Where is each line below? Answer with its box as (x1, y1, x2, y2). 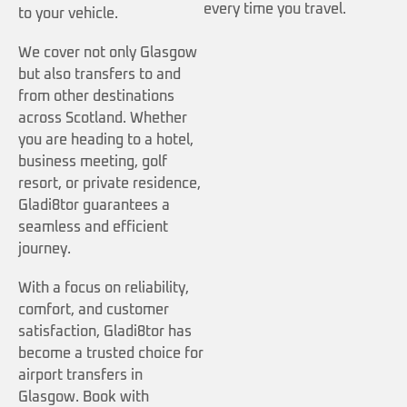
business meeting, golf (18, 154, 167, 170)
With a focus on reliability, (18, 281, 189, 296)
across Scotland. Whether (18, 111, 187, 126)
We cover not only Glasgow (18, 45, 197, 61)
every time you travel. (203, 2, 346, 17)
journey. (18, 242, 71, 257)
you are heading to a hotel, (18, 133, 194, 148)
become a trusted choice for (18, 346, 203, 362)
